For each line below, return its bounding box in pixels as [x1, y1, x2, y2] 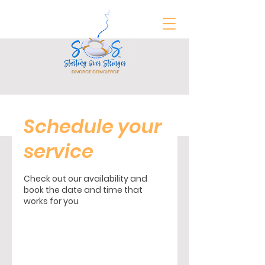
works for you [24, 195, 79, 207]
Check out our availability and [24, 173, 147, 185]
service [24, 138, 93, 164]
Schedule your [24, 113, 161, 140]
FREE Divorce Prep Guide [38, 107, 149, 119]
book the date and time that [24, 184, 143, 196]
